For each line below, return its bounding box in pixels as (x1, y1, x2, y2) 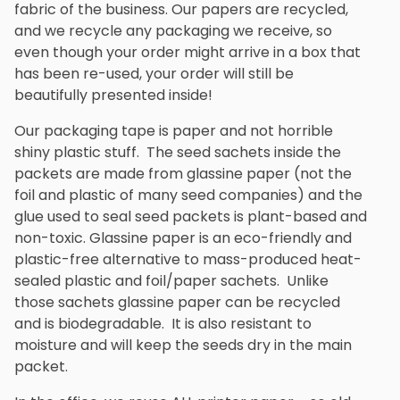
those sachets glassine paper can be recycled (14, 291, 340, 312)
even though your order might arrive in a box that (14, 41, 361, 62)
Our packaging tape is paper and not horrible (14, 120, 333, 141)
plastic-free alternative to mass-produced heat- (14, 248, 362, 270)
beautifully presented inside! (14, 84, 212, 105)
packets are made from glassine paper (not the (14, 162, 352, 184)
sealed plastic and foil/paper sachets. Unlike (14, 270, 329, 291)
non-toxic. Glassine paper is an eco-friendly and (14, 227, 352, 248)
